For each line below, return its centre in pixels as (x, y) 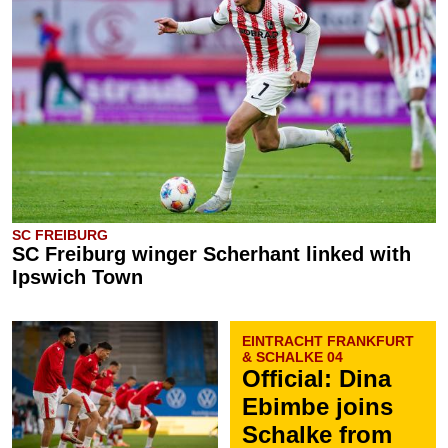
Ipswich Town (77, 277)
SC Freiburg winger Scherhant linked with (211, 254)
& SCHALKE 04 (292, 357)
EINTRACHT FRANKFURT (328, 341)
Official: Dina (316, 378)
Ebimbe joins (317, 406)
